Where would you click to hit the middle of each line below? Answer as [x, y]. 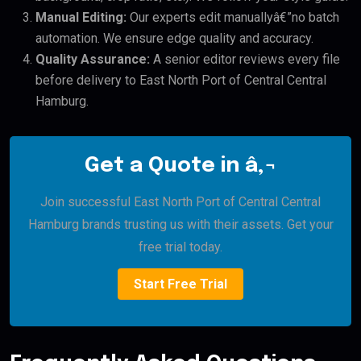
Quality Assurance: [93, 60]
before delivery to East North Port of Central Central [181, 81]
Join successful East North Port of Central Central [180, 202]
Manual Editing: [81, 18]
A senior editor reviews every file [245, 60]
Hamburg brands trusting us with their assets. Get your [180, 225]
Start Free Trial [180, 284]
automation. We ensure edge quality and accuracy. [174, 39]
